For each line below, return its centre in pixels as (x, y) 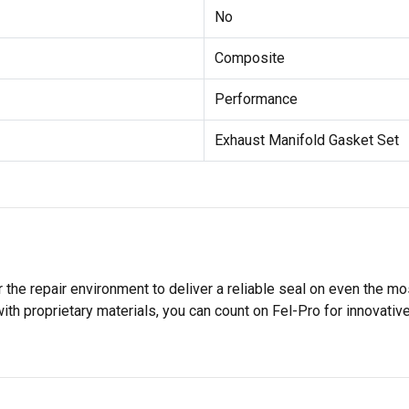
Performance (256, 99)
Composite (249, 58)
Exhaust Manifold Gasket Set (306, 140)
